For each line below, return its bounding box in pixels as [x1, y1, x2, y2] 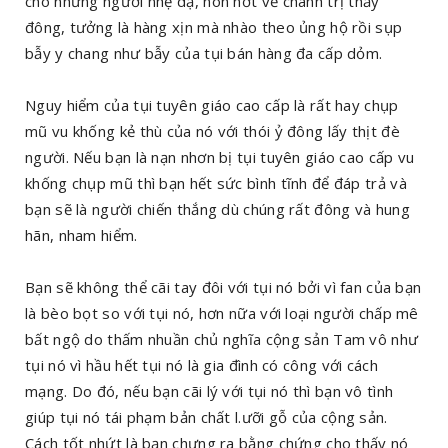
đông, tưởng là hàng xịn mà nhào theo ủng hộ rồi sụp [25, 17, 403, 37]
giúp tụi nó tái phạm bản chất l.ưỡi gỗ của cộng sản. [25, 407, 388, 427]
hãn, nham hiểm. [25, 225, 138, 245]
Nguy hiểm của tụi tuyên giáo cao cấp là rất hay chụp [25, 95, 399, 115]
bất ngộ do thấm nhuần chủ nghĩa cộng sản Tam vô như [25, 329, 419, 349]
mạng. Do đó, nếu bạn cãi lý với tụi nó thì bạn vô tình [25, 381, 394, 401]
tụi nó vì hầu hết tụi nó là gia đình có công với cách [25, 355, 378, 375]
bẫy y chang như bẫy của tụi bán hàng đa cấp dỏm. [25, 43, 383, 63]
